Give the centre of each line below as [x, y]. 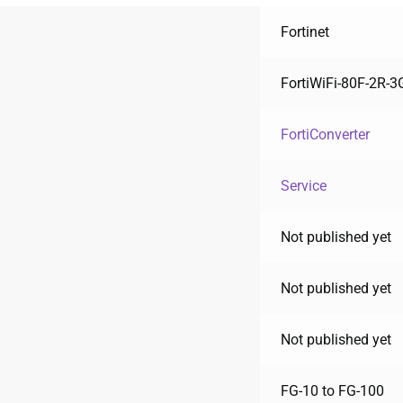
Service [303, 185]
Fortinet [304, 31]
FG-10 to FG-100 [332, 390]
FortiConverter [325, 134]
